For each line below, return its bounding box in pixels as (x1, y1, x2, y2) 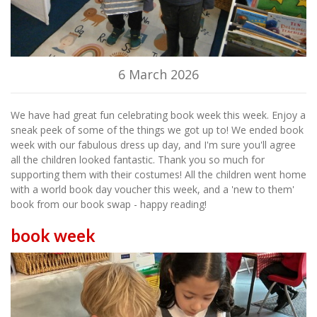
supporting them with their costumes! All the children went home (11, 167, 306, 181)
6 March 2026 (118, 65, 199, 83)
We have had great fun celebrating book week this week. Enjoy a (11, 108, 306, 122)
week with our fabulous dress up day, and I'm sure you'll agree (11, 137, 296, 151)
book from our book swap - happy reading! (11, 197, 209, 211)
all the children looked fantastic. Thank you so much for (11, 152, 265, 166)
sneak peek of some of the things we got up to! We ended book (11, 122, 304, 137)
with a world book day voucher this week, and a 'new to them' (11, 182, 294, 196)
